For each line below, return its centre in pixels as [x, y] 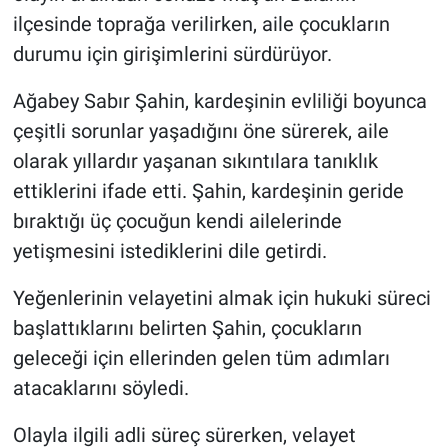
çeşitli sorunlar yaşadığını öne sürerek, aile [200, 131]
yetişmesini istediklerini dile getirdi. [169, 251]
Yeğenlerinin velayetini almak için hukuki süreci [221, 298]
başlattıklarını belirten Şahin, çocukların [187, 328]
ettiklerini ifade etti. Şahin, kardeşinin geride [208, 191]
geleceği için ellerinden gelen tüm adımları [201, 358]
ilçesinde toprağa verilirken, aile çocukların [201, 24]
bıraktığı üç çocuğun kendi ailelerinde [177, 221]
